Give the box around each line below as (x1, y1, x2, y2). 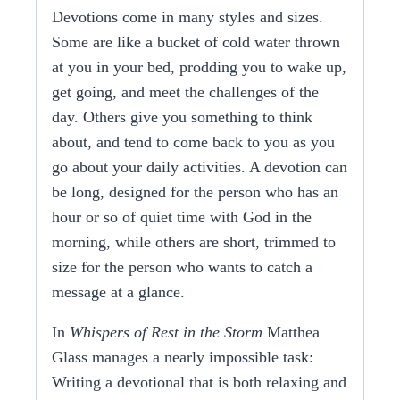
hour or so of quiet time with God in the (52, 208, 312, 227)
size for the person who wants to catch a (52, 258, 312, 277)
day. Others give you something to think (52, 108, 312, 127)
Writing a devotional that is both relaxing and (52, 373, 346, 392)
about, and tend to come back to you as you (52, 133, 335, 152)
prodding (179, 58, 237, 77)
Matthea (262, 323, 320, 342)
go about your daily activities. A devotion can (52, 158, 347, 177)
